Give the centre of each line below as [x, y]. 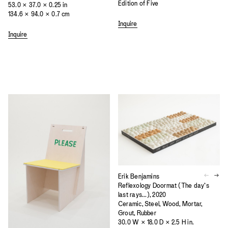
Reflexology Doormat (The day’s [164, 185]
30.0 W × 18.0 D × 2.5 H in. [156, 222]
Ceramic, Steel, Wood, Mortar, [160, 204]
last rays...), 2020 [142, 194]
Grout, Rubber [137, 213]
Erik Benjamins [139, 176]
